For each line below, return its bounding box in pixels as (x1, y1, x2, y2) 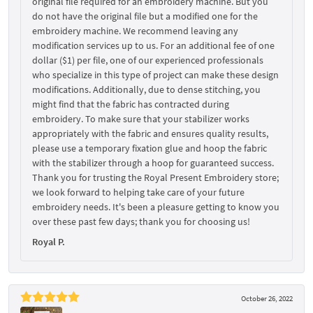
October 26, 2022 (241, 293, 293, 303)
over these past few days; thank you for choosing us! (32, 214, 250, 228)
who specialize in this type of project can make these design (32, 68, 279, 81)
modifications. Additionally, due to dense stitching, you (32, 82, 261, 96)
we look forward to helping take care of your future (32, 185, 245, 198)
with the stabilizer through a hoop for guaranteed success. (32, 156, 274, 169)
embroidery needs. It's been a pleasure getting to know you (32, 200, 279, 213)
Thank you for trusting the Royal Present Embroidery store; (32, 170, 279, 184)
